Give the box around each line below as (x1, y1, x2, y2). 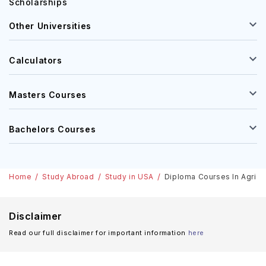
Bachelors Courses (9, 124, 96, 134)
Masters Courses (9, 90, 87, 100)
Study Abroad (42, 172, 94, 181)
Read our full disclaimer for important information (9, 229, 186, 237)
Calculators (9, 55, 62, 65)
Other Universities (9, 21, 91, 31)
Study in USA (104, 172, 154, 181)
